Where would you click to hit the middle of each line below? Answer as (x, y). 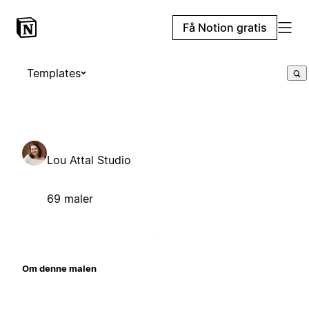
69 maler (70, 198)
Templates (54, 73)
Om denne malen (59, 268)
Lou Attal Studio (89, 160)
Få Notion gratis (225, 28)
